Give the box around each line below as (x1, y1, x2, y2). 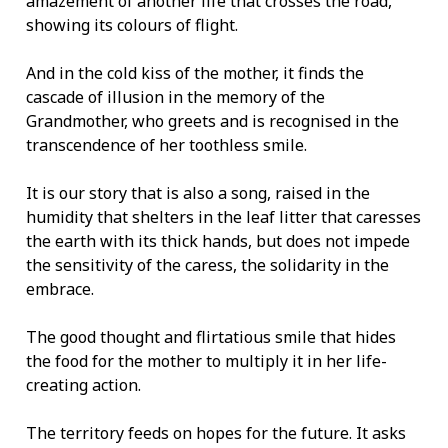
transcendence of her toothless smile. (26, 134, 307, 157)
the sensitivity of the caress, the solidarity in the (26, 254, 389, 277)
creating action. (26, 374, 141, 397)
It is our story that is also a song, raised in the (26, 182, 370, 205)
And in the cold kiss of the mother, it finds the (26, 62, 364, 85)
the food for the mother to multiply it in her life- (26, 350, 387, 373)
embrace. (26, 278, 94, 301)
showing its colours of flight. (26, 14, 238, 37)
